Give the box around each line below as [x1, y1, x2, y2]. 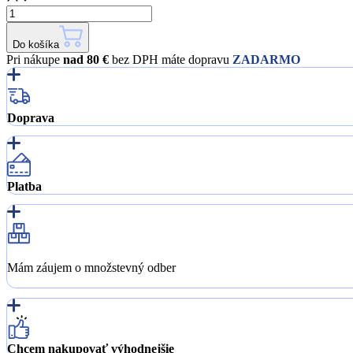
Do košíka [13, 38, 59, 50]
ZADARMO [232, 52, 300, 66]
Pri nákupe [6, 52, 60, 66]
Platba [7, 179, 42, 193]
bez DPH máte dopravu [112, 52, 229, 66]
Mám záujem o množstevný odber [7, 260, 176, 274]
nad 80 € [63, 52, 109, 66]
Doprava [7, 110, 54, 124]
